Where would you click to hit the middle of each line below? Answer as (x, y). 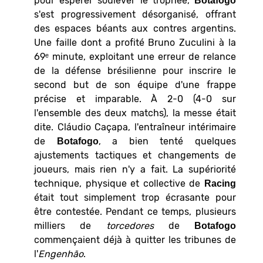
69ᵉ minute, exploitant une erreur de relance (135, 56)
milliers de (70, 225)
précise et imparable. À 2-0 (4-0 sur (135, 99)
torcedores (130, 225)
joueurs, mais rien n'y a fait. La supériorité (135, 169)
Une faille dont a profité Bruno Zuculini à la (135, 42)
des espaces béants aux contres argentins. (135, 28)
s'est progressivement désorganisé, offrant (135, 14)
